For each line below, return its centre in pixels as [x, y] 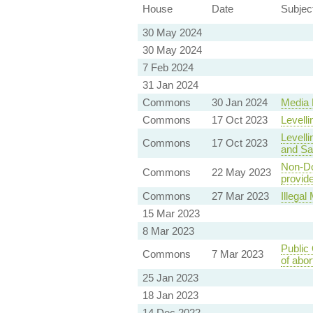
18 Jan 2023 [170, 296]
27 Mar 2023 [240, 196]
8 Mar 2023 [168, 231]
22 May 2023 [241, 173]
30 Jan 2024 [239, 103]
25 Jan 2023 [170, 278]
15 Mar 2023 [171, 214]
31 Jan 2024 [170, 85]
